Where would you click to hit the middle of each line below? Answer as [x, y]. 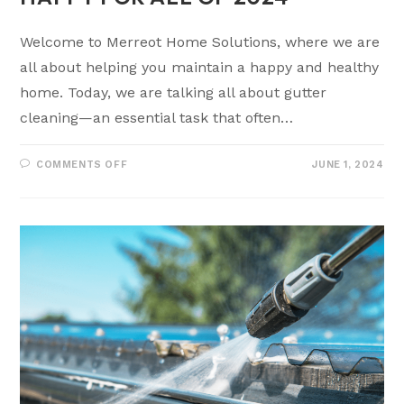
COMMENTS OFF [82, 165]
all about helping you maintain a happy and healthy [200, 68]
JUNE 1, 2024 [348, 165]
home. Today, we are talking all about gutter [174, 93]
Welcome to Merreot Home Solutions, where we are [200, 42]
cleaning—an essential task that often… [157, 118]
